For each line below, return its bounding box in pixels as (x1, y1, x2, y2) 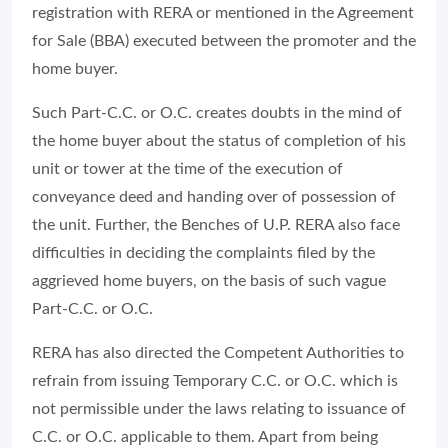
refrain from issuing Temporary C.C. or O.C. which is (32, 373, 398, 389)
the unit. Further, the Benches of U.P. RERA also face (32, 217, 400, 233)
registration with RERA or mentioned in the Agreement (32, 5, 414, 21)
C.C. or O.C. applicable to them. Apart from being (32, 429, 378, 445)
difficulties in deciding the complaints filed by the (32, 245, 375, 261)
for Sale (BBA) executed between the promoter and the (32, 33, 416, 49)
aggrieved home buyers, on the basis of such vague (32, 273, 386, 289)
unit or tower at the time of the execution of (32, 161, 343, 177)
